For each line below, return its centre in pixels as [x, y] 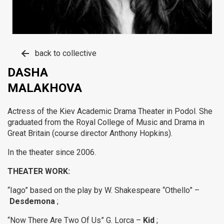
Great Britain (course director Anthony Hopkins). [90, 133]
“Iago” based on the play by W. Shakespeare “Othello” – [103, 190]
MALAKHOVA [45, 88]
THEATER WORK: [39, 171]
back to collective [66, 53]
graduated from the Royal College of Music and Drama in [106, 122]
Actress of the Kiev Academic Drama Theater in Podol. [102, 111]
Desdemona [32, 201]
